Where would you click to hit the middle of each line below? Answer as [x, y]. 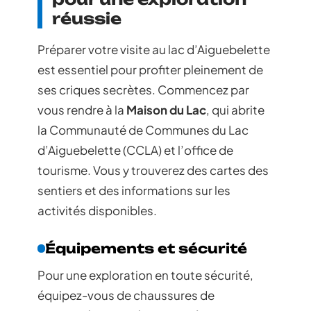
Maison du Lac [166, 110]
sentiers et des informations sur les [134, 191]
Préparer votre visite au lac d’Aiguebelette [154, 50]
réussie [87, 19]
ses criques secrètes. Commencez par [143, 90]
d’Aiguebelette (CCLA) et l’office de [135, 150]
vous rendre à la [82, 110]
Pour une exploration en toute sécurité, [145, 275]
